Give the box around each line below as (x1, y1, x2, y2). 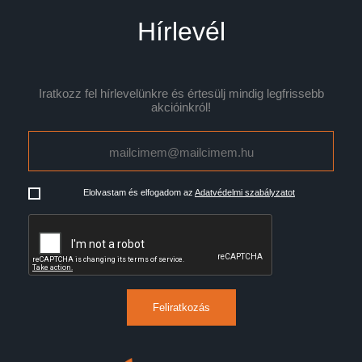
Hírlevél (137, 16, 225, 46)
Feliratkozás (152, 301, 210, 314)
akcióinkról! (151, 100, 211, 114)
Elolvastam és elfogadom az (83, 187, 195, 197)
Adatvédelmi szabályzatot (195, 187, 295, 197)
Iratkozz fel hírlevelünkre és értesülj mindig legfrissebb (38, 86, 324, 100)
